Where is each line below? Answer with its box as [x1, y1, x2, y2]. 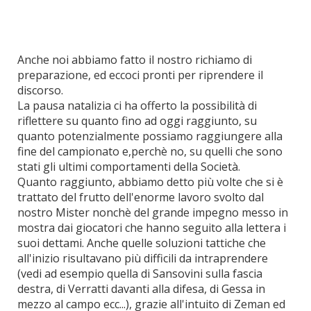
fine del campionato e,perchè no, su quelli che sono [17, 144, 283, 160]
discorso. [17, 83, 63, 99]
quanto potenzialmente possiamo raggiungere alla [17, 128, 283, 144]
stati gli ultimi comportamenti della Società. [17, 159, 240, 175]
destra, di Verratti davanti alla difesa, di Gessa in [17, 281, 265, 297]
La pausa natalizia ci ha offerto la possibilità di [17, 98, 257, 114]
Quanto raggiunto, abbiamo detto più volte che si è [17, 174, 283, 190]
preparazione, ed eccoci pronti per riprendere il [17, 67, 263, 83]
